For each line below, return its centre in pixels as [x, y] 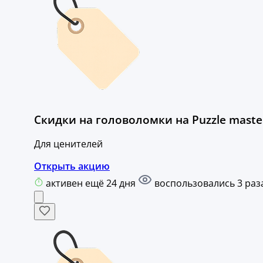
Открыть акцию [72, 166]
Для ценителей [68, 144]
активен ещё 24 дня [92, 183]
